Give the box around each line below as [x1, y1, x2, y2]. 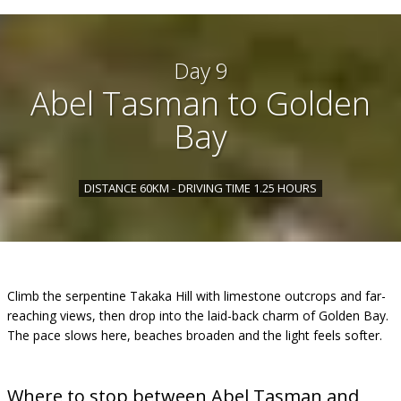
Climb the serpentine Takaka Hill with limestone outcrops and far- [7, 287, 386, 304]
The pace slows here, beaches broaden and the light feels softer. [7, 327, 382, 344]
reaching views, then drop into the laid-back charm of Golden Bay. [7, 307, 388, 324]
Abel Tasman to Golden [30, 81, 371, 125]
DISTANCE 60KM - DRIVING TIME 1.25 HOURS [84, 180, 317, 196]
